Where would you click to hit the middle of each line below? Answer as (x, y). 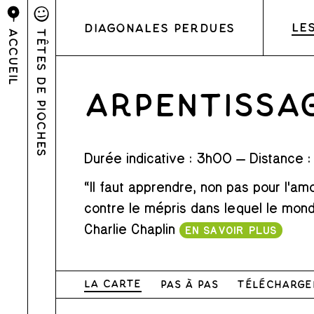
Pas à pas (189, 284)
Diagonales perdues (159, 28)
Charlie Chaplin (132, 227)
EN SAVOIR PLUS (231, 230)
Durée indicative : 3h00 (158, 157)
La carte (113, 284)
